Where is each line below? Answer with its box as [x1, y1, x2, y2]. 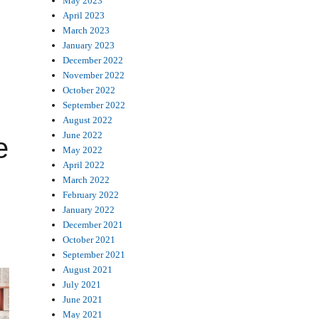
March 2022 [63, 174, 110, 185]
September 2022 [63, 99, 126, 110]
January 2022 [63, 204, 115, 215]
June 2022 [63, 129, 103, 140]
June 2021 [63, 293, 103, 305]
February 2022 [63, 189, 120, 200]
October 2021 [63, 234, 116, 245]
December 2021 [63, 219, 124, 230]
